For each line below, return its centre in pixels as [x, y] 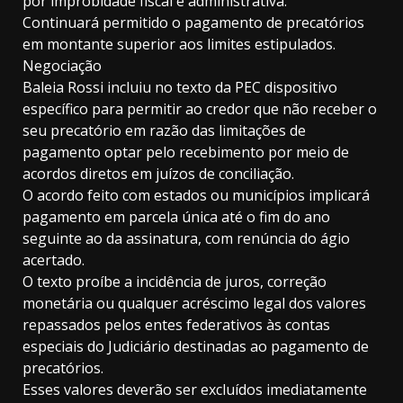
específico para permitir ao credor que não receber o [200, 109]
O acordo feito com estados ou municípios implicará [196, 196]
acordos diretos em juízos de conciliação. [158, 174]
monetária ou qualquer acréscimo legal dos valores [194, 304]
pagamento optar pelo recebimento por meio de [186, 152]
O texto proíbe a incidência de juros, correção [175, 282]
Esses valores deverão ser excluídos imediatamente [195, 390]
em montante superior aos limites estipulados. [179, 45]
